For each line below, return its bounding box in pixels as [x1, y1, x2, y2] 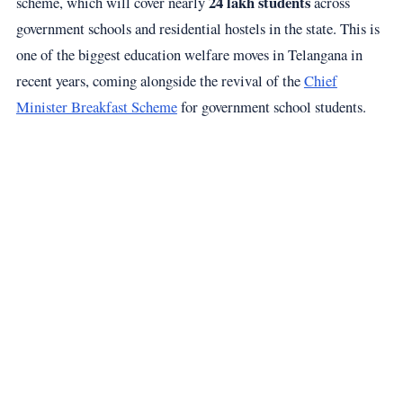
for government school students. [176, 95, 366, 117]
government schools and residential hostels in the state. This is [15, 17, 380, 39]
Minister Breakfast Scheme [15, 95, 177, 117]
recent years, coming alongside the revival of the [15, 69, 304, 91]
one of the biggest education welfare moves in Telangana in [15, 43, 363, 65]
